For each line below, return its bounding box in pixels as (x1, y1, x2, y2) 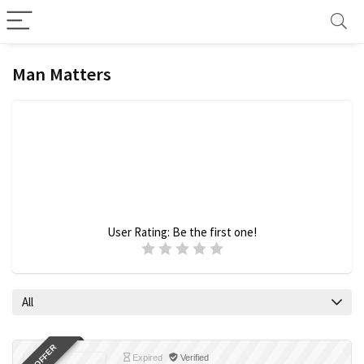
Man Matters (12, 63, 111, 85)
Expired (130, 353, 162, 362)
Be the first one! (172, 224, 257, 240)
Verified (178, 353, 209, 362)
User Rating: (107, 224, 172, 240)
